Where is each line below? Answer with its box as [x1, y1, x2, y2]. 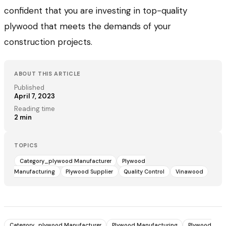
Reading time [14, 104, 55, 114]
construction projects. [4, 36, 92, 48]
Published [14, 83, 44, 92]
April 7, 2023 [14, 92, 55, 101]
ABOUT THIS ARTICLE [14, 70, 81, 78]
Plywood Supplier [66, 168, 114, 176]
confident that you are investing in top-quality [4, 5, 187, 17]
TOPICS [14, 142, 38, 149]
